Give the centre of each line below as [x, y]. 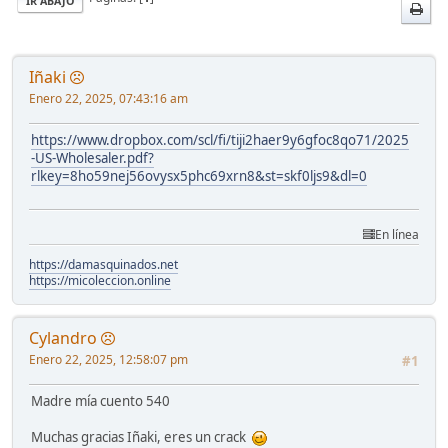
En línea [397, 234]
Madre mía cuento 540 [100, 400]
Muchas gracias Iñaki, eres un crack [141, 436]
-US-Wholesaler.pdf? [92, 157]
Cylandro [63, 337]
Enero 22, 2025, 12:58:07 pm [108, 359]
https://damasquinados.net [103, 264]
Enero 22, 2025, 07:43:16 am [108, 98]
